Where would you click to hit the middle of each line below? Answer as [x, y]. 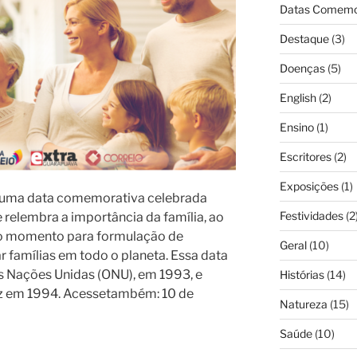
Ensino [296, 127]
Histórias [302, 274]
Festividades [311, 215]
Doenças [302, 68]
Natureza [303, 304]
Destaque [304, 38]
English [298, 97]
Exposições [309, 186]
